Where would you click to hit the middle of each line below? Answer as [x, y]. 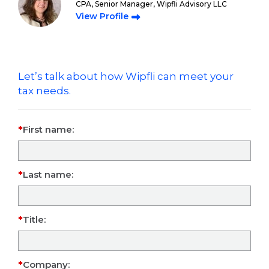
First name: [48, 129]
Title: [34, 219]
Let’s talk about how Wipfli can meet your [126, 76]
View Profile [102, 16]
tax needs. [44, 91]
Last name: [48, 174]
